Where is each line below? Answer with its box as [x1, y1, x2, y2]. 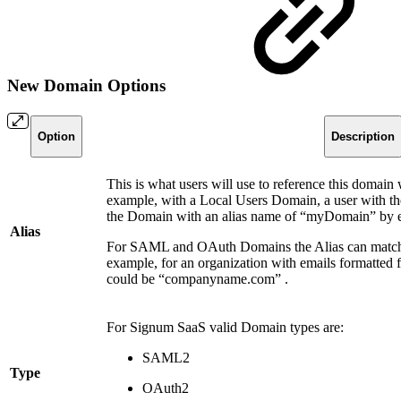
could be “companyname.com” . [107, 270, 288, 286]
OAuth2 [142, 380, 189, 396]
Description [330, 130, 395, 144]
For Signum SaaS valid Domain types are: [107, 319, 344, 335]
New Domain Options [7, 76, 170, 96]
